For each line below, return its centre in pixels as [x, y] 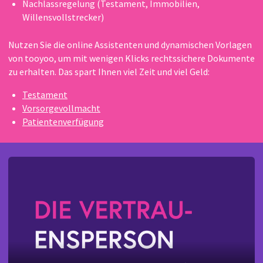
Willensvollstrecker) [63, 17]
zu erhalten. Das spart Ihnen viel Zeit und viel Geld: [109, 71]
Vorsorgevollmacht [61, 108]
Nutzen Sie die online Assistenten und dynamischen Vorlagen [130, 44]
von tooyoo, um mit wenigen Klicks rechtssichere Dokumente [131, 58]
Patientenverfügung [63, 121]
